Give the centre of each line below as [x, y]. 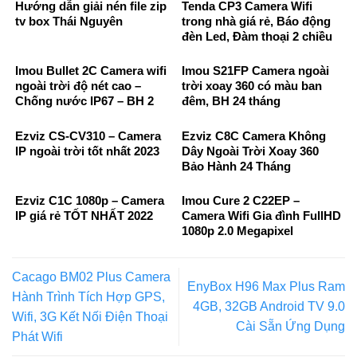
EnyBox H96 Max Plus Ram [266, 287]
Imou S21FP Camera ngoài [255, 71]
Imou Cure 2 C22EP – [241, 200]
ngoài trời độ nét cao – [78, 86]
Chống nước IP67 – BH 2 [84, 101]
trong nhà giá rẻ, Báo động [256, 22]
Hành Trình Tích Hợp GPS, [88, 296]
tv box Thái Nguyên [69, 22]
